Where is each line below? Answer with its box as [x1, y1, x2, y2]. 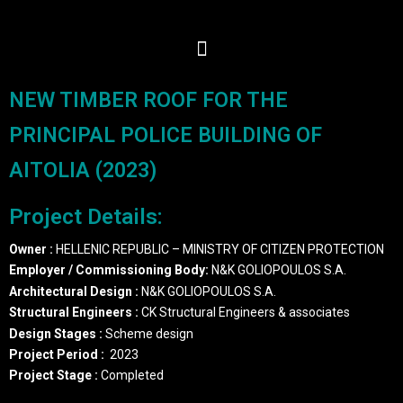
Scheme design [103, 326, 193, 341]
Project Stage [9, 368, 94, 383]
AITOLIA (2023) [9, 158, 157, 183]
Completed [98, 368, 164, 383]
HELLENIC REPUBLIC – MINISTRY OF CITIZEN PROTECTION [56, 242, 384, 256]
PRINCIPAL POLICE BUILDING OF [9, 123, 322, 148]
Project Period [9, 346, 101, 362]
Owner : [9, 242, 56, 256]
